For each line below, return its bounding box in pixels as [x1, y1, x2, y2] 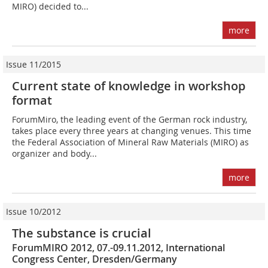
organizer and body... [12, 148, 97, 160]
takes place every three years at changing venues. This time [12, 125, 251, 137]
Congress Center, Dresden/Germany [12, 252, 177, 266]
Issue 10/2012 [6, 206, 61, 218]
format [12, 92, 52, 109]
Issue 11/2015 [6, 59, 61, 71]
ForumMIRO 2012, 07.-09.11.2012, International [12, 241, 225, 255]
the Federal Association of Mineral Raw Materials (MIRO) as [12, 136, 249, 148]
